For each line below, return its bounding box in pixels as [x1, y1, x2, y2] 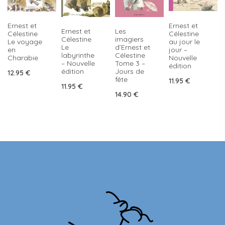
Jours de [115, 66, 144, 76]
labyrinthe [61, 50, 94, 60]
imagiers [115, 34, 144, 44]
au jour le [169, 37, 200, 46]
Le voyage [8, 37, 42, 47]
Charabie [8, 53, 38, 63]
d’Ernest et [115, 42, 150, 52]
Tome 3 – [115, 58, 145, 68]
